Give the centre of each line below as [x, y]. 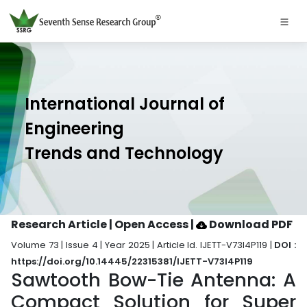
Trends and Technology [124, 153]
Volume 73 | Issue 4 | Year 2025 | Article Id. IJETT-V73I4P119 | [143, 245]
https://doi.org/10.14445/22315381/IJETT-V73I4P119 [132, 261]
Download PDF [250, 224]
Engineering [74, 128]
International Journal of [125, 104]
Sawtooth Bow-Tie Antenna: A [153, 280]
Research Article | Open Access [101, 224]
